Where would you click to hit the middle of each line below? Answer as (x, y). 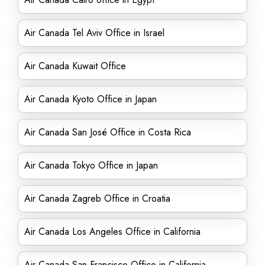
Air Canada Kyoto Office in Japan (91, 99)
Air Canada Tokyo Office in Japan (91, 165)
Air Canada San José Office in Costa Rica (108, 132)
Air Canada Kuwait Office (75, 66)
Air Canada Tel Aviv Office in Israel (94, 33)
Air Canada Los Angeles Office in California (112, 232)
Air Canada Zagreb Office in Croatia (97, 198)
